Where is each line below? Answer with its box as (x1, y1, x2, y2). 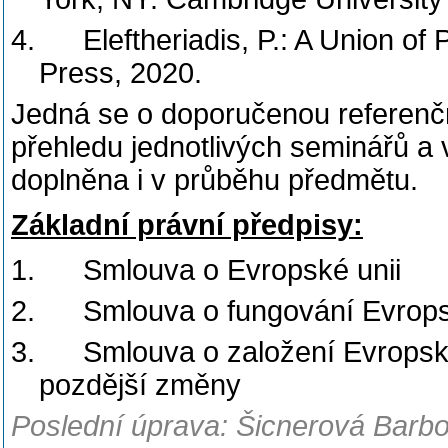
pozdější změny (39, 369, 242, 401)
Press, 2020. (39, 57, 203, 89)
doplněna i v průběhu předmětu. (11, 164, 418, 196)
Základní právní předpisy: (11, 209, 363, 241)
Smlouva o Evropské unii (83, 254, 401, 286)
